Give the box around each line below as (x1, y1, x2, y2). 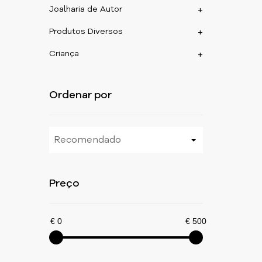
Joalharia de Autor (49, 5, 123, 13)
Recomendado (54, 135, 122, 145)
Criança (49, 50, 80, 58)
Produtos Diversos (49, 27, 123, 36)
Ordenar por (49, 90, 112, 101)
